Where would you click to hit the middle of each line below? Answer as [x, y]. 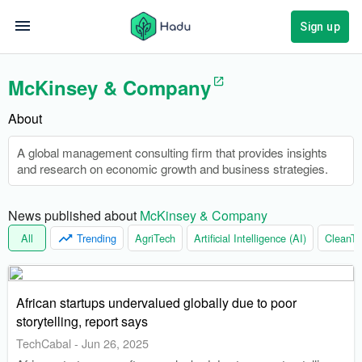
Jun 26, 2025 [115, 343]
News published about [74, 215]
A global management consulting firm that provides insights [172, 152]
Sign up [320, 27]
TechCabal [44, 343]
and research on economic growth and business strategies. [173, 168]
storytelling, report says [82, 322]
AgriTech [155, 238]
